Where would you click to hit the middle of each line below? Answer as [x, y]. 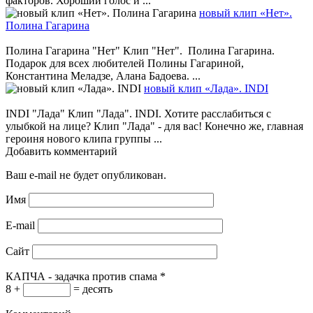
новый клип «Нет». [246, 13]
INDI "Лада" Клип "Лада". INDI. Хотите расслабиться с [138, 114]
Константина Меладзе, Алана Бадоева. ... [103, 76]
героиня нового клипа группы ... [84, 139]
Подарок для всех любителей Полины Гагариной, [125, 64]
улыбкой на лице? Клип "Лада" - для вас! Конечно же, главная [154, 126]
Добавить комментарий [61, 152]
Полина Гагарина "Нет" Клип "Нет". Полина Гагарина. [140, 51]
